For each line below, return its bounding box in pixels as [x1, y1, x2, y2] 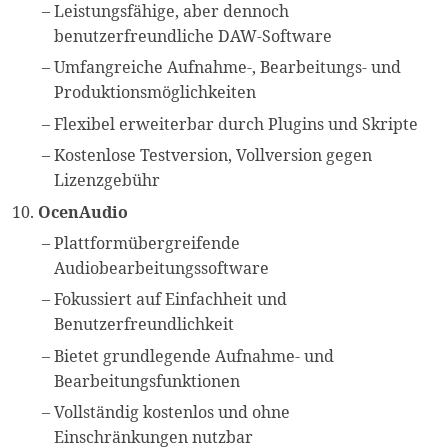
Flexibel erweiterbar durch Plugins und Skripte [54, 112, 419, 135]
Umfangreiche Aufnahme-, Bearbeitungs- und [54, 56, 402, 79]
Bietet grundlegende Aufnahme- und [54, 344, 335, 367]
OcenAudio [38, 200, 129, 223]
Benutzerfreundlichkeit [54, 313, 235, 336]
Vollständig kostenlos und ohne [54, 401, 291, 424]
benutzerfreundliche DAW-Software [54, 25, 333, 48]
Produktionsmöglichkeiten [54, 81, 257, 104]
